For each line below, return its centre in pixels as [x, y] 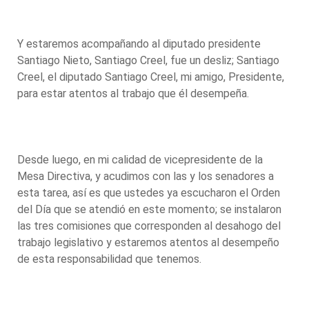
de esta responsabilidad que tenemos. [111, 259]
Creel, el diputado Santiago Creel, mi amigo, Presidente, [151, 77]
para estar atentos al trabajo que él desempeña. [134, 93]
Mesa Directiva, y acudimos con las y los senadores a [146, 176]
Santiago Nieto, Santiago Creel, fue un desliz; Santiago [148, 60]
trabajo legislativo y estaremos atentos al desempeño [148, 242]
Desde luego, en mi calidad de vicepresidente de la [140, 159]
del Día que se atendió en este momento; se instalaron [149, 209]
